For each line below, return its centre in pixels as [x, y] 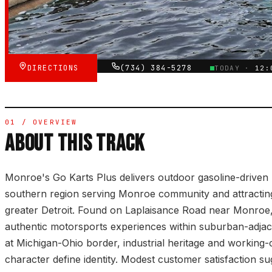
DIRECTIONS [56, 68]
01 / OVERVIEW [41, 122]
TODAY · [235, 68]
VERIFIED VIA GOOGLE [65, 32]
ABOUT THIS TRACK [75, 144]
